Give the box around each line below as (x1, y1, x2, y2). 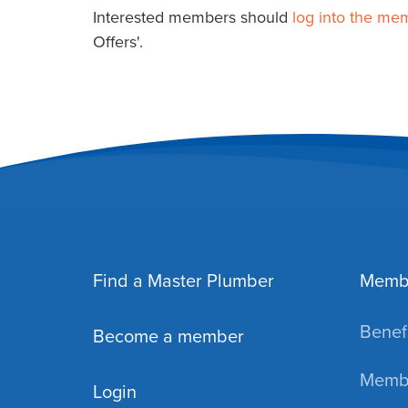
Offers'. (93, 29, 143, 53)
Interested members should (93, 5, 292, 28)
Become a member (93, 322, 244, 350)
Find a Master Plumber (93, 267, 274, 294)
